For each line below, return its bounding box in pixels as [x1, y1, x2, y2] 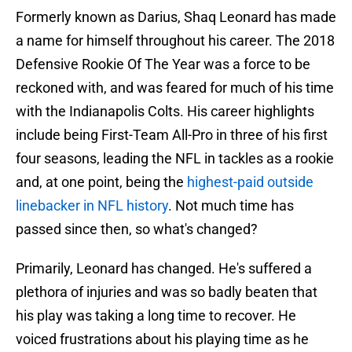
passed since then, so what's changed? [16, 221, 258, 238]
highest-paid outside [187, 174, 313, 191]
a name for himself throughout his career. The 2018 [16, 32, 335, 49]
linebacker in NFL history [16, 197, 168, 214]
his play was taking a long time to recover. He [16, 307, 296, 324]
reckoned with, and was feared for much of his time [16, 79, 334, 97]
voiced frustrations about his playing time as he [16, 331, 309, 348]
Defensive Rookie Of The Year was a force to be [16, 56, 310, 73]
